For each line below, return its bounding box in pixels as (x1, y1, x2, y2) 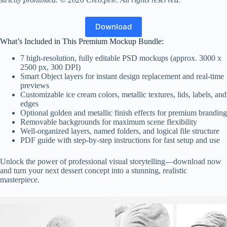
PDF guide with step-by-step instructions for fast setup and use (20, 135, 220, 144)
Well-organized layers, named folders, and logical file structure (20, 126, 219, 135)
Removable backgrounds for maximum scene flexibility (20, 117, 197, 126)
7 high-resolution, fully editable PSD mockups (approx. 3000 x (20, 53, 221, 62)
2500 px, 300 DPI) (20, 62, 81, 71)
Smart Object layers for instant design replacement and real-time (20, 71, 224, 81)
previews (20, 81, 49, 90)
